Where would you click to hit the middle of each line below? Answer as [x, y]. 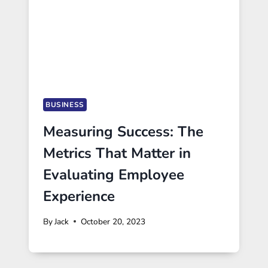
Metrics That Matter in [117, 153]
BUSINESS [65, 105]
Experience [79, 196]
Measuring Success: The [123, 131]
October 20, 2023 [113, 221]
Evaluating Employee [114, 174]
